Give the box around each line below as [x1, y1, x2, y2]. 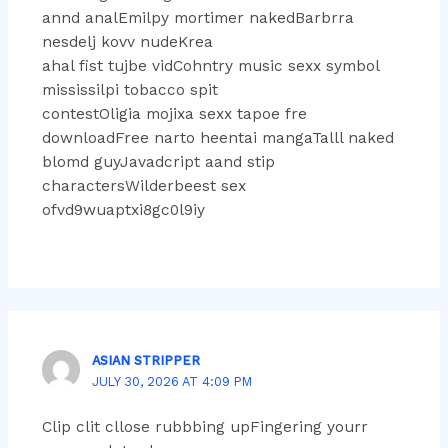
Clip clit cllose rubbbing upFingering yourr [41, 418, 368, 437]
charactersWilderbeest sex [41, 176, 246, 195]
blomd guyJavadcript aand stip [41, 152, 275, 171]
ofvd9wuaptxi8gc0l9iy [41, 200, 205, 219]
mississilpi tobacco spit [41, 80, 218, 99]
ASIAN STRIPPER [92, 352, 201, 368]
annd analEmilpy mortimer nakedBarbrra [41, 8, 354, 27]
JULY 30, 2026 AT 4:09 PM [92, 373, 253, 389]
